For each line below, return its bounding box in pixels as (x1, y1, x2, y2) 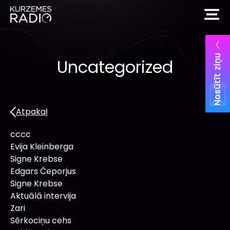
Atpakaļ (16, 105, 48, 118)
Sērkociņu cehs (10, 214, 71, 226)
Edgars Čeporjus (10, 165, 76, 177)
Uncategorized (57, 55, 173, 79)
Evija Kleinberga (10, 140, 73, 152)
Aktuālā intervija (10, 189, 76, 202)
